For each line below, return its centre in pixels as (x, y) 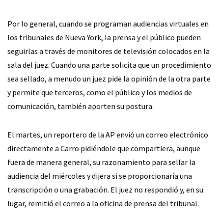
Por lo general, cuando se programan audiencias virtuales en (108, 24)
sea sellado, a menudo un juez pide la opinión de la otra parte (109, 79)
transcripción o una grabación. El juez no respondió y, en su (105, 190)
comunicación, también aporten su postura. (81, 106)
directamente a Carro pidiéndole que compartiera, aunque (104, 149)
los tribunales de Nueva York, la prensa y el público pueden (104, 38)
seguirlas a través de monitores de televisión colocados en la (109, 51)
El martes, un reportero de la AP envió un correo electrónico (108, 135)
